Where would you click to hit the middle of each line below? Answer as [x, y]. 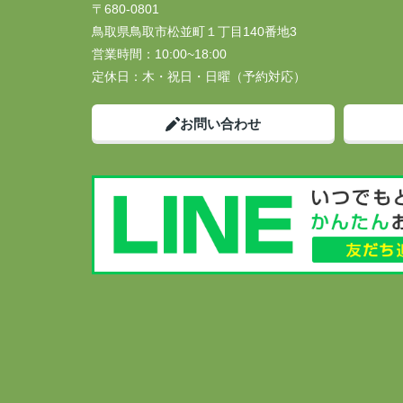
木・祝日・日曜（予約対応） [224, 76]
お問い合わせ [220, 124]
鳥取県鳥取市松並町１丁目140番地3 [196, 31]
